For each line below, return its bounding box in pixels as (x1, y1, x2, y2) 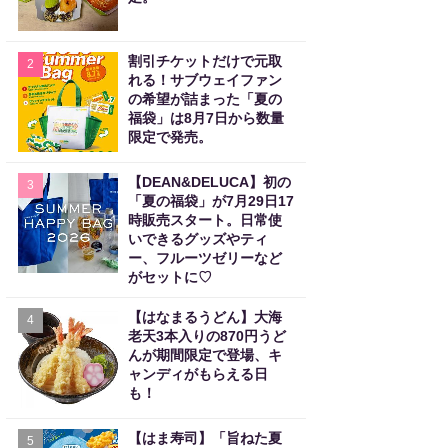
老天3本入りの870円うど (128, 328, 286, 344)
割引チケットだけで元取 (128, 53, 282, 69)
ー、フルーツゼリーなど (128, 250, 282, 266)
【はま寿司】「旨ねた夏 (128, 430, 282, 446)
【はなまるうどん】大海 (128, 309, 282, 325)
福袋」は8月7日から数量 (128, 110, 284, 126)
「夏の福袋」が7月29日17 (128, 193, 294, 209)
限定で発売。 (128, 129, 212, 145)
